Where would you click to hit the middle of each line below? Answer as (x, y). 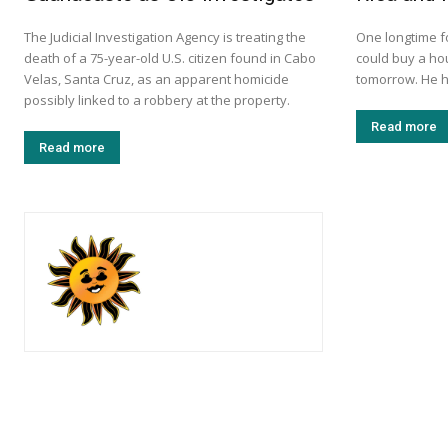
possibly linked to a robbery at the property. (157, 100)
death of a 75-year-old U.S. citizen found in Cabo (170, 58)
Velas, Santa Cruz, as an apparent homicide (156, 79)
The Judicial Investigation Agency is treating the (165, 37)
